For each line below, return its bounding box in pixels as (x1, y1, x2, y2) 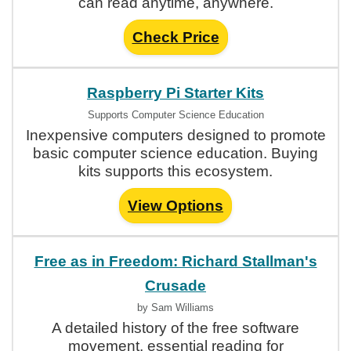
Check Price (132, 29, 219, 45)
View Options (128, 197, 223, 214)
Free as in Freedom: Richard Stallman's (34, 253, 317, 270)
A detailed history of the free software (52, 320, 299, 336)
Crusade (145, 277, 206, 294)
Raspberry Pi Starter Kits (87, 85, 264, 101)
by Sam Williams (137, 302, 214, 313)
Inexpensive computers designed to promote (25, 127, 326, 143)
